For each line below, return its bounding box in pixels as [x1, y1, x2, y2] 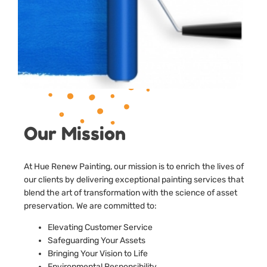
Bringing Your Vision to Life [48, 248, 148, 259]
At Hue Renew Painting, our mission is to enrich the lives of [24, 161, 244, 172]
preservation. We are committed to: [24, 200, 157, 211]
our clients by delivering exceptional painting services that [24, 174, 244, 185]
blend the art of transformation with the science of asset [24, 187, 237, 198]
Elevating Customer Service [48, 222, 153, 232]
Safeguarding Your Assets [48, 235, 145, 246]
